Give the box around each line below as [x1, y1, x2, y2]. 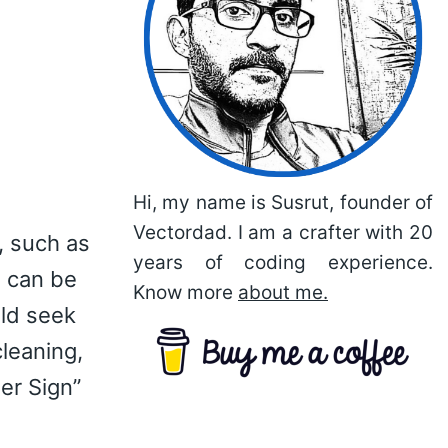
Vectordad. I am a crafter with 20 [133, 221, 433, 244]
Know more [133, 281, 238, 304]
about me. [238, 281, 328, 304]
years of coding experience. [133, 251, 433, 274]
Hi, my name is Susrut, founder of [133, 191, 433, 214]
